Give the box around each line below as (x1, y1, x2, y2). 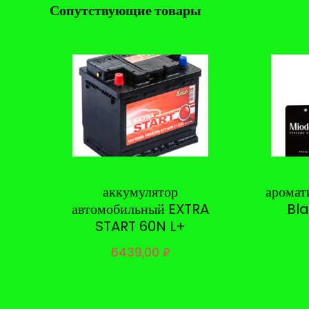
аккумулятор (103, 181, 179, 201)
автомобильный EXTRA (72, 199, 210, 219)
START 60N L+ (95, 216, 186, 236)
